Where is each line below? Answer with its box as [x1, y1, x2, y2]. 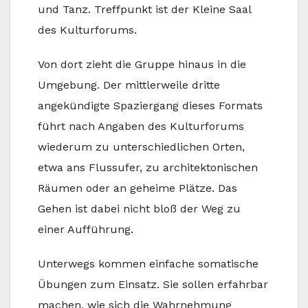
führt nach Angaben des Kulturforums [38, 119, 244, 133]
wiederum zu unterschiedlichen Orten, [38, 140, 245, 153]
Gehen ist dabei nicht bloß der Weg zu [38, 201, 241, 215]
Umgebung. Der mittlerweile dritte [38, 78, 220, 91]
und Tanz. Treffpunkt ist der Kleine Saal [38, 2, 251, 16]
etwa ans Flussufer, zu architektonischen [38, 160, 258, 174]
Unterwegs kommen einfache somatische [38, 256, 258, 270]
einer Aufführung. [38, 222, 133, 236]
